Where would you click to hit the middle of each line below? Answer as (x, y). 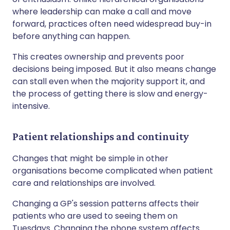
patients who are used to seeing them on (95, 216)
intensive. (31, 106)
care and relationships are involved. (84, 183)
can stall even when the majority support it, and (109, 81)
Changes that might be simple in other (90, 158)
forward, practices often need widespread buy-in (112, 24)
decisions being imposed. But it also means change (114, 69)
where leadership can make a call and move (102, 11)
